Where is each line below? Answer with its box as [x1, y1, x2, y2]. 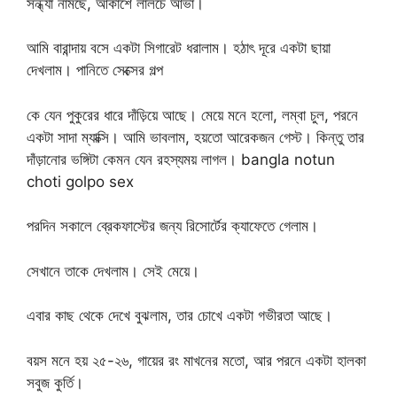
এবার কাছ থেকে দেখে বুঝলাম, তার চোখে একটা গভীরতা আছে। [27, 307, 332, 325]
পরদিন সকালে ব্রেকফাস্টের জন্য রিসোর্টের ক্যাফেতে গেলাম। [27, 217, 318, 236]
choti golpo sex [27, 172, 134, 191]
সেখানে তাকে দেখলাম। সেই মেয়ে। [27, 261, 199, 280]
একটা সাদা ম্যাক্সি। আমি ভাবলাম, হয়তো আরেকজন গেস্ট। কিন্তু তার [27, 128, 364, 146]
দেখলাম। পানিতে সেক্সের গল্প [27, 61, 163, 80]
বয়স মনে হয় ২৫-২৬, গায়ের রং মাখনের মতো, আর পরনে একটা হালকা [27, 351, 366, 370]
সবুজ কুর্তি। [27, 373, 83, 392]
